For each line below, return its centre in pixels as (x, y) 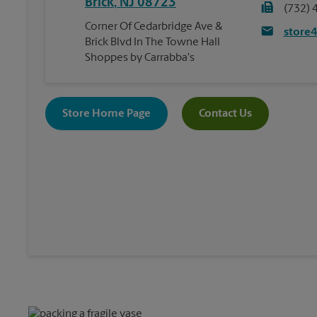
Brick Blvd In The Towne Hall (152, 43)
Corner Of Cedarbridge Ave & (154, 27)
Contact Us (225, 114)
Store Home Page (106, 114)
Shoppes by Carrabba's (140, 58)
